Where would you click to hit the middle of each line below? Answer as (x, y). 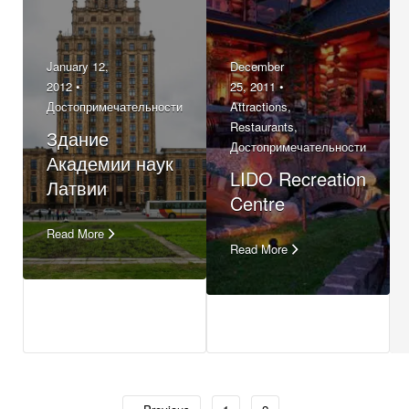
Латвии (77, 187)
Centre (257, 203)
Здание (78, 138)
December (257, 66)
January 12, (78, 66)
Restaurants (262, 126)
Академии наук (110, 163)
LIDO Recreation (298, 178)
